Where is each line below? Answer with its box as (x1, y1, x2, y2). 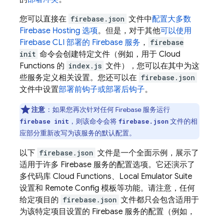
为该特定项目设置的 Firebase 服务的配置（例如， (20, 207, 195, 217)
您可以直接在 (20, 14, 68, 24)
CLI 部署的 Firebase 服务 (50, 38, 140, 47)
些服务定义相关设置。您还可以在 (20, 73, 139, 83)
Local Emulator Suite (119, 172, 192, 181)
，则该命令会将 (69, 117, 118, 126)
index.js (68, 61, 102, 70)
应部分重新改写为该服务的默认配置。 (20, 129, 136, 137)
